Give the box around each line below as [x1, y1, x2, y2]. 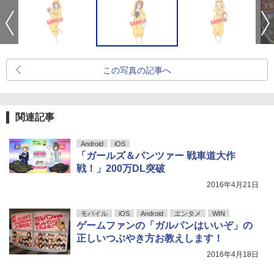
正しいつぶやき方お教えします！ [76, 233, 223, 243]
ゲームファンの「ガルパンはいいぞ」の [76, 220, 253, 231]
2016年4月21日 [207, 180, 259, 189]
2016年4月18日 [207, 250, 259, 259]
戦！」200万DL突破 [76, 163, 165, 174]
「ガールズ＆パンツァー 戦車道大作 [76, 150, 235, 161]
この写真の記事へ [103, 65, 171, 75]
